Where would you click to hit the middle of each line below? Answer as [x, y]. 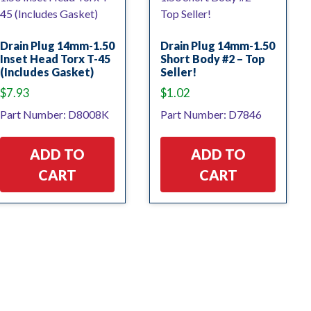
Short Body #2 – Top [213, 59]
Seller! [179, 72]
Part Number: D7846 [211, 114]
